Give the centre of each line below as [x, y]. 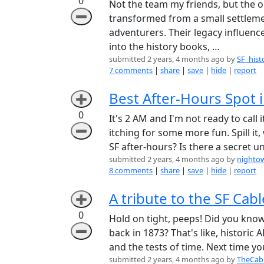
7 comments [131, 70]
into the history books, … [165, 46]
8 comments [131, 170]
